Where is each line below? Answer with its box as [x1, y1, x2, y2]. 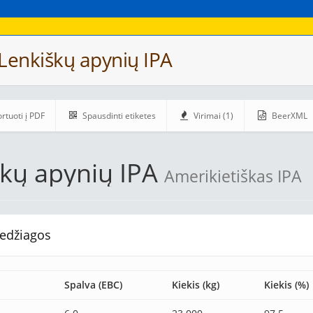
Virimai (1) [191, 110, 233, 122]
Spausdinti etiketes [80, 110, 156, 122]
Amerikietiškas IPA [164, 165, 302, 187]
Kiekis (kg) [172, 278, 219, 291]
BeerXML [270, 110, 307, 122]
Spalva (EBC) [64, 278, 122, 291]
